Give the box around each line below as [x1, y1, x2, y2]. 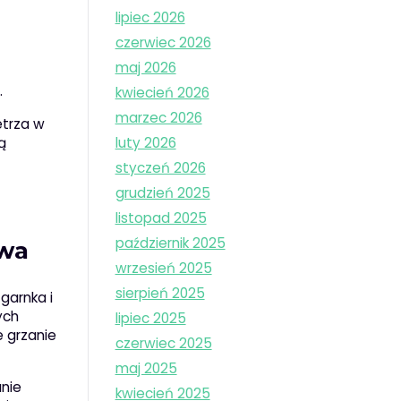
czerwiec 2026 [115, 33, 211, 53]
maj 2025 [115, 359, 177, 379]
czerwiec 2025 [115, 334, 212, 354]
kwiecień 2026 [115, 83, 209, 103]
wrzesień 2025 [115, 259, 212, 278]
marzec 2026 [115, 108, 202, 128]
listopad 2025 [115, 209, 207, 228]
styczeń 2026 [115, 158, 206, 178]
